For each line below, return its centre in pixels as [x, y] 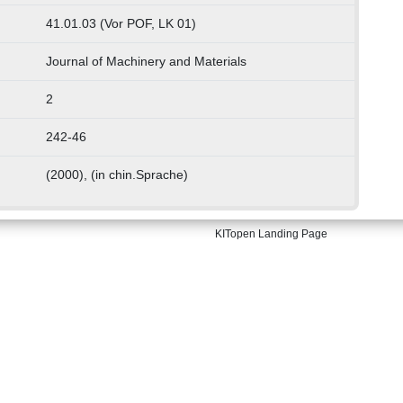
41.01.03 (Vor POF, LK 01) [121, 24]
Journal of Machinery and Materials [146, 62]
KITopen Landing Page [271, 234]
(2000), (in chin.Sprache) [116, 175]
